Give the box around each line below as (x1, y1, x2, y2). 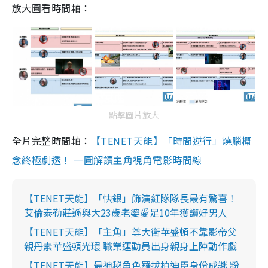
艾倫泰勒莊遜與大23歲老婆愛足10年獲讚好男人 (24, 205, 227, 220)
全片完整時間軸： (12, 133, 91, 148)
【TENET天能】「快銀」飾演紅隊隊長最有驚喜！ (24, 190, 237, 205)
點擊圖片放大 (109, 108, 159, 121)
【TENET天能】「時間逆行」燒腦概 (90, 133, 252, 148)
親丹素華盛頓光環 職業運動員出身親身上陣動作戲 (24, 238, 237, 253)
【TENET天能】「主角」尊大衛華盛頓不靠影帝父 (24, 224, 237, 239)
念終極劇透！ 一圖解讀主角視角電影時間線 (12, 152, 202, 167)
